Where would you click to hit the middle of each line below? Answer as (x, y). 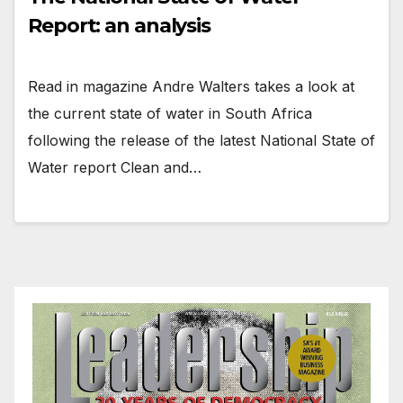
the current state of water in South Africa (170, 114)
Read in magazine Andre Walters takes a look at (191, 87)
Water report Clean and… (115, 168)
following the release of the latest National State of (201, 141)
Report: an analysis (120, 26)
